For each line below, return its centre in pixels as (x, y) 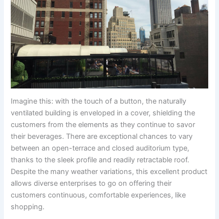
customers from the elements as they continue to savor (103, 125)
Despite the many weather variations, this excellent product (109, 172)
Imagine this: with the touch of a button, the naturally (99, 101)
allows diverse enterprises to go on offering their (91, 184)
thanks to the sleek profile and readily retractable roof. (100, 160)
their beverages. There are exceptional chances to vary (102, 137)
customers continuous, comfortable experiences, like (99, 195)
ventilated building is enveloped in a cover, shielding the (103, 113)
